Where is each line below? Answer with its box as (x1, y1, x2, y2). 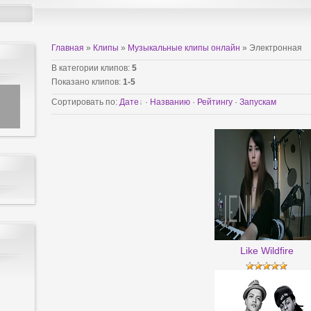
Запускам (239, 97, 276, 107)
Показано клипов (51, 77, 119, 87)
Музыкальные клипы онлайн (128, 43, 240, 53)
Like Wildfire (239, 245, 294, 256)
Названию (150, 97, 190, 107)
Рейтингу (197, 97, 233, 107)
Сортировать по (51, 97, 115, 107)
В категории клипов (51, 63, 128, 73)
